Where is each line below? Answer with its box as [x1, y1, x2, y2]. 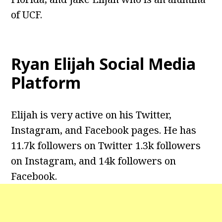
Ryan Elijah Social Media [11, 53, 196, 75]
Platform [11, 72, 81, 94]
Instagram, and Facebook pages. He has [11, 123, 197, 137]
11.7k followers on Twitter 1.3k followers [11, 139, 201, 153]
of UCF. [11, 8, 43, 22]
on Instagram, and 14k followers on [11, 154, 176, 168]
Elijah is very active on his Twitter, [11, 108, 172, 122]
